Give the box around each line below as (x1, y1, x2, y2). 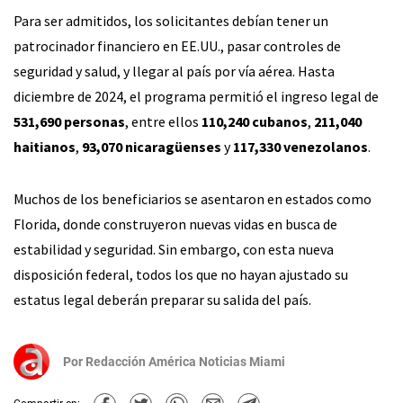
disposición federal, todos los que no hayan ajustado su (13, 264, 348, 283)
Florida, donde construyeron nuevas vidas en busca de (13, 214, 337, 233)
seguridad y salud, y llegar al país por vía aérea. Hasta (13, 61, 335, 80)
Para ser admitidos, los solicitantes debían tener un (13, 11, 328, 30)
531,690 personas (13, 112, 125, 130)
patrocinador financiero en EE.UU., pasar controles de (13, 36, 341, 55)
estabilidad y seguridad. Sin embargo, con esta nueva (13, 239, 334, 258)
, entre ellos (125, 112, 201, 130)
